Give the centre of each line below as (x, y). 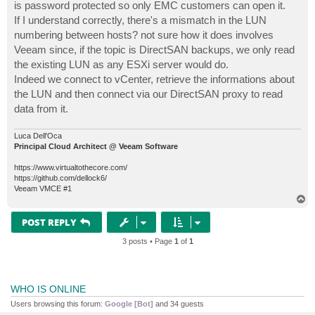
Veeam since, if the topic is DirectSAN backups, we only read (154, 50)
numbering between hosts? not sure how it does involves (144, 35)
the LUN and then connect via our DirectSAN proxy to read (148, 94)
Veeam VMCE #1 (43, 188)
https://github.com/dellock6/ (60, 178)
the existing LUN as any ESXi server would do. (121, 65)
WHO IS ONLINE (48, 289)
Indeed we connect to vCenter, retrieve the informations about (154, 79)
